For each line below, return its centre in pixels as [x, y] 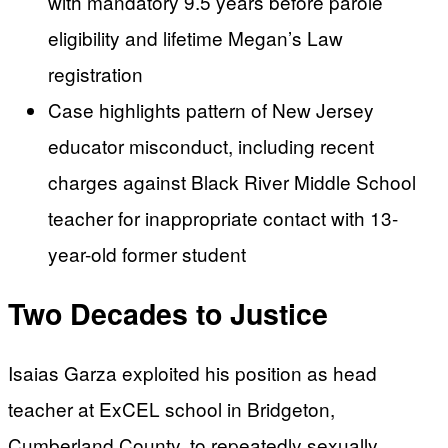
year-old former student [147, 254]
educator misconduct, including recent [211, 146]
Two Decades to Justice [168, 313]
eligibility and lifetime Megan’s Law [195, 38]
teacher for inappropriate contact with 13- [223, 218]
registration [95, 74]
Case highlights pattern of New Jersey [211, 110]
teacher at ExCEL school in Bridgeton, [171, 409]
